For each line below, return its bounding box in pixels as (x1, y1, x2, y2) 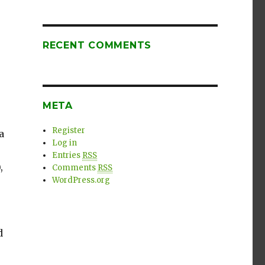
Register (52, 125, 86, 135)
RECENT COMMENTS (42, 40, 152, 51)
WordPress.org (52, 175, 111, 185)
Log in (52, 138, 77, 148)
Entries (52, 150, 83, 160)
